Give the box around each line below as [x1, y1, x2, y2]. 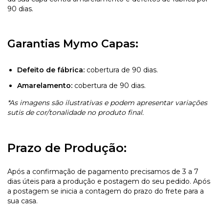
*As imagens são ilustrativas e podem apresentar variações [7, 98, 207, 107]
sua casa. [7, 196, 38, 205]
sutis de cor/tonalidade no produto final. [7, 108, 144, 117]
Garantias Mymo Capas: [7, 37, 138, 50]
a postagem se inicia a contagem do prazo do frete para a [7, 186, 204, 196]
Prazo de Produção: [7, 140, 127, 155]
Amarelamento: [17, 81, 72, 90]
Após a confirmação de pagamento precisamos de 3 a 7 [7, 167, 198, 176]
